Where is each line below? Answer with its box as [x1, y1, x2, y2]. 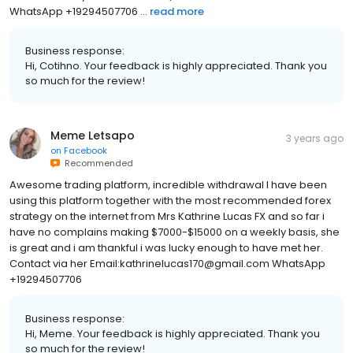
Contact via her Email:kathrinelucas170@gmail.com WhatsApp [9, 255, 325, 271]
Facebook [64, 143, 107, 157]
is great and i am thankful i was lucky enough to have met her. [9, 240, 323, 255]
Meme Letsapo [50, 127, 135, 143]
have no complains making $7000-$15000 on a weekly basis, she [9, 224, 340, 240]
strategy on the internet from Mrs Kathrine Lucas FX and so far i [9, 208, 325, 224]
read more [150, 3, 204, 19]
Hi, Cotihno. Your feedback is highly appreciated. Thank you [25, 58, 327, 73]
